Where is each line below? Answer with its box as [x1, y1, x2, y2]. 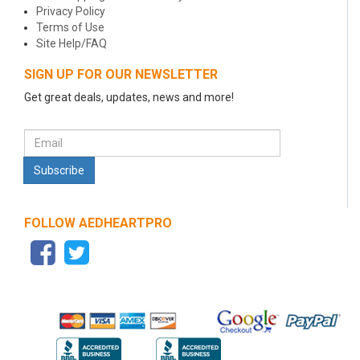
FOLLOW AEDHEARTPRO [24, 215, 172, 231]
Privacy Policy [36, 5, 105, 18]
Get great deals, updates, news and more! [24, 91, 234, 104]
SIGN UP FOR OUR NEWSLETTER [24, 67, 218, 82]
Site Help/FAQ [36, 37, 107, 50]
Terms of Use [36, 21, 104, 34]
